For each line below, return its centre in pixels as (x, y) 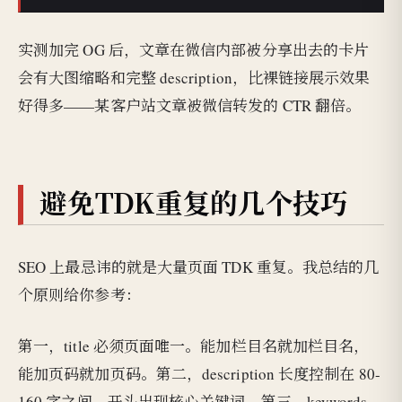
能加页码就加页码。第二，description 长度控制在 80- (199, 373)
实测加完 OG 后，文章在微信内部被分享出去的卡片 (194, 49)
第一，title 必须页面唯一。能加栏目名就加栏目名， (194, 345)
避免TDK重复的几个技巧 (194, 202)
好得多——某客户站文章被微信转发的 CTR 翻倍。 (190, 105)
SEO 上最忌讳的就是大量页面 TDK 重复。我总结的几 (199, 267)
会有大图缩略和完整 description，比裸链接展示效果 (194, 77)
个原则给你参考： (79, 295)
